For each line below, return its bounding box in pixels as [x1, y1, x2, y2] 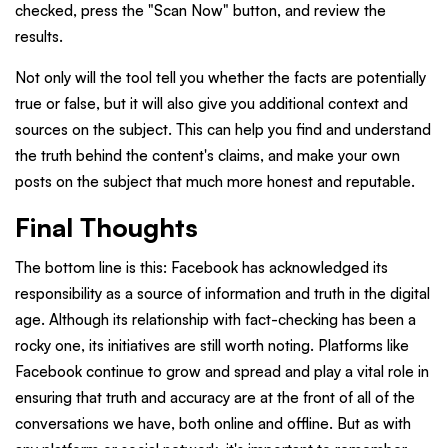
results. [15, 27, 63, 47]
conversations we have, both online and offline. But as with [15, 413, 411, 433]
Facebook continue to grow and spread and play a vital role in [15, 361, 429, 381]
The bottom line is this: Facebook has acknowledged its [15, 257, 388, 277]
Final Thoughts [15, 211, 198, 244]
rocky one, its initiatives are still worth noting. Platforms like [15, 335, 409, 355]
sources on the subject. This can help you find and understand [15, 120, 431, 140]
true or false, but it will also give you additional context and [15, 94, 408, 114]
